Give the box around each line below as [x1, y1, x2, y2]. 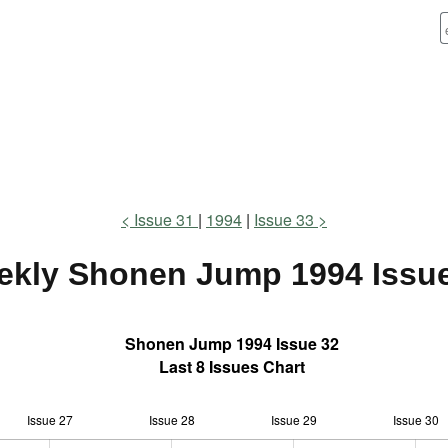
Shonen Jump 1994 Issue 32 [125, 331, 339, 355]
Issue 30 [392, 411, 439, 429]
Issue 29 [270, 411, 317, 429]
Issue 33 [254, 208, 314, 231]
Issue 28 [149, 411, 196, 429]
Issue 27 [27, 411, 74, 429]
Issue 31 [134, 208, 198, 231]
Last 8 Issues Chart [159, 354, 305, 378]
